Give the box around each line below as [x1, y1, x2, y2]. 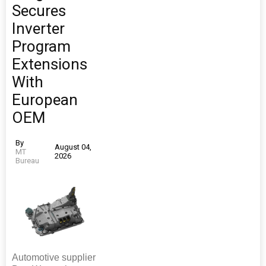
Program [12, 37, 71, 55]
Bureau [15, 156, 39, 165]
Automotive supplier [12, 252, 96, 263]
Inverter [12, 19, 65, 37]
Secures [12, 1, 66, 20]
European [12, 90, 78, 109]
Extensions [12, 55, 87, 73]
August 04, [54, 142, 91, 152]
